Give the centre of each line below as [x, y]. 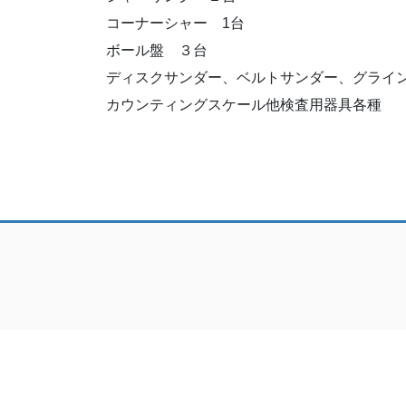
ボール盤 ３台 [157, 51]
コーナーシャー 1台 [175, 24]
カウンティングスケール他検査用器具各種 [244, 105]
